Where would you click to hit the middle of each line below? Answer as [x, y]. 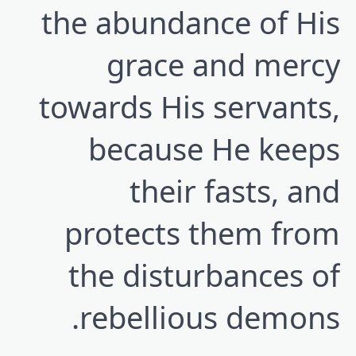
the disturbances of [204, 275]
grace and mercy [223, 65]
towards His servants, [190, 107]
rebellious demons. [210, 317]
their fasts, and [235, 191]
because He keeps [214, 149]
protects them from [202, 233]
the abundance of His [191, 23]
